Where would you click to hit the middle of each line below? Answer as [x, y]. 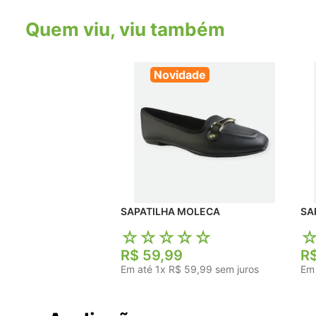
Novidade [180, 75]
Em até [138, 269]
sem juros [236, 269]
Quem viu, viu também [125, 30]
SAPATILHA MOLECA [199, 212]
